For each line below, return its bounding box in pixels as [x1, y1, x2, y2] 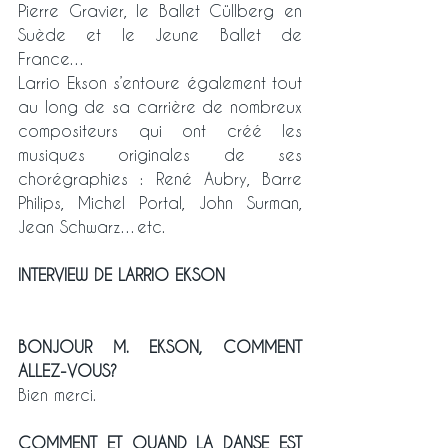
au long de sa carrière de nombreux [18, 97, 302, 117]
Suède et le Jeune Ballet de [18, 25, 302, 45]
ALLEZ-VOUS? [18, 361, 117, 381]
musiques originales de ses [18, 145, 302, 165]
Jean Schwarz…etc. [18, 217, 165, 237]
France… [18, 49, 86, 69]
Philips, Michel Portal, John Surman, [18, 193, 302, 213]
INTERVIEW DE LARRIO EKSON [18, 265, 225, 285]
